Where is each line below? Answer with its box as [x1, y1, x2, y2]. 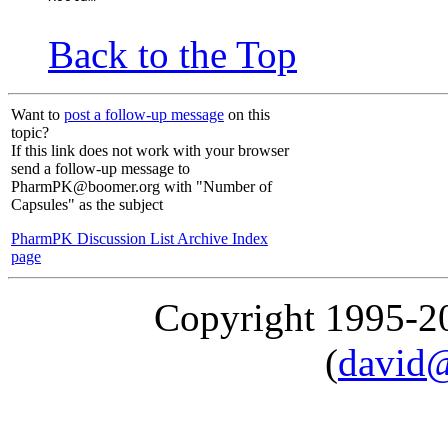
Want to [11, 106, 64, 124]
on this [224, 106, 270, 124]
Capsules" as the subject [11, 196, 163, 214]
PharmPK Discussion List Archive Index [11, 230, 268, 248]
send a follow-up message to [11, 160, 190, 178]
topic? [11, 124, 49, 142]
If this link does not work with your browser [11, 142, 289, 160]
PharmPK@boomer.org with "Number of [11, 178, 272, 196]
